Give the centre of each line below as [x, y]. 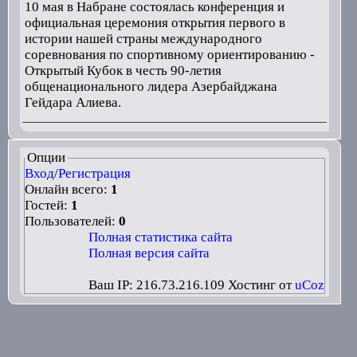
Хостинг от [262, 285]
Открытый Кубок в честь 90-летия [123, 71]
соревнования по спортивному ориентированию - [169, 55]
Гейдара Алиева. [73, 102]
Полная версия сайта [149, 253]
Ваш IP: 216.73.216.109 [159, 285]
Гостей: [47, 205]
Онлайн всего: [67, 189]
